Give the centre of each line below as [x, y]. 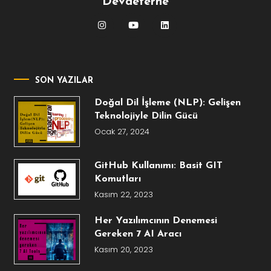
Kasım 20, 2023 [123, 249]
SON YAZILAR [64, 80]
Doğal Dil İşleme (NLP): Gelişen [167, 103]
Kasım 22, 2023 [123, 194]
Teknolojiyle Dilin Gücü [146, 116]
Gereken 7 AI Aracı [138, 234]
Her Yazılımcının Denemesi [155, 220]
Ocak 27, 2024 [122, 131]
